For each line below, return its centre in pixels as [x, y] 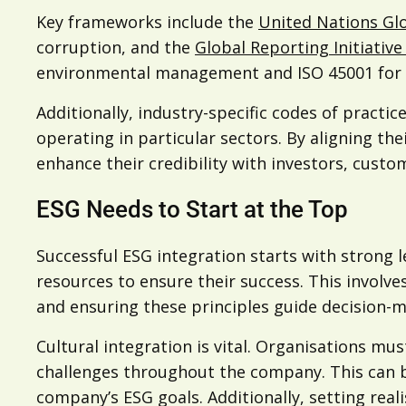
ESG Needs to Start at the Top [192, 209]
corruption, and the [116, 47]
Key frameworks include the [147, 22]
